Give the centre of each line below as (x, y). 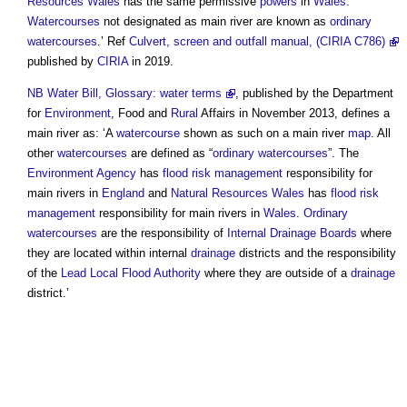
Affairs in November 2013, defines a (294, 114)
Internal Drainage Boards (292, 233)
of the (44, 273)
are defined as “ (170, 154)
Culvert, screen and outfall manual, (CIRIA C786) (257, 42)
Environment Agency (82, 174)
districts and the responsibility (316, 253)
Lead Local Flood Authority (131, 273)
